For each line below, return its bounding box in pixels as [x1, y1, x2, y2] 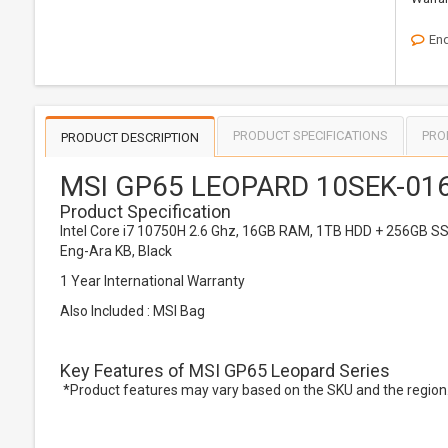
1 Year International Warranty [60, 273, 245, 289]
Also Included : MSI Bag [60, 303, 205, 319]
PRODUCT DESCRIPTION [61, 130, 199, 145]
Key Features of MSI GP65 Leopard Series [60, 360, 390, 381]
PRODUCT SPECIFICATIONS [233, 128, 388, 143]
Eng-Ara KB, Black [60, 243, 172, 259]
